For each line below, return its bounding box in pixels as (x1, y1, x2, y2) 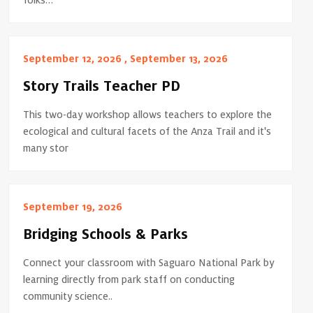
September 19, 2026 (23, 201, 123, 213)
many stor (23, 143, 69, 154)
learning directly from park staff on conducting (23, 274, 235, 286)
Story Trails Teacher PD (23, 79, 181, 95)
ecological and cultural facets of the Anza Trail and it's (23, 126, 272, 138)
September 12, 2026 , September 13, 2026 (23, 53, 228, 65)
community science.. (23, 291, 113, 303)
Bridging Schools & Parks (23, 227, 189, 243)
